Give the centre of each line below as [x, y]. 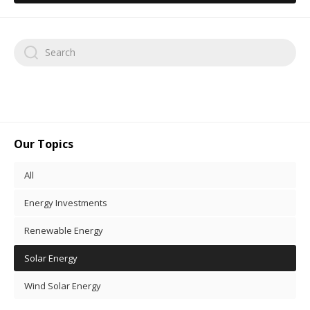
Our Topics [44, 144]
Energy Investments [66, 202]
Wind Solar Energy [63, 285]
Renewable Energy [64, 230]
